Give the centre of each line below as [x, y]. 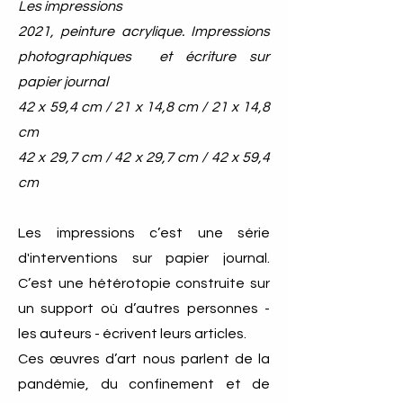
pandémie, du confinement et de [144, 384]
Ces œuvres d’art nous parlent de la [144, 359]
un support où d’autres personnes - [144, 309]
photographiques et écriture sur [144, 57]
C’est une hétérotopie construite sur [144, 283]
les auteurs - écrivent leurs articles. [135, 334]
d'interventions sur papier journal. [144, 258]
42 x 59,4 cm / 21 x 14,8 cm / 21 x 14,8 [144, 107]
